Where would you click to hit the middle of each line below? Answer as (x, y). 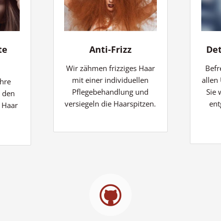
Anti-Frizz (110, 49)
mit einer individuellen (110, 80)
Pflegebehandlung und (110, 92)
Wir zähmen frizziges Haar (110, 68)
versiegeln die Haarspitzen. (110, 103)
